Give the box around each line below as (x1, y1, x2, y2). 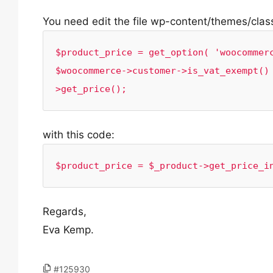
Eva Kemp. (43, 224, 94, 236)
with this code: (43, 129, 115, 141)
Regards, (43, 205, 87, 218)
